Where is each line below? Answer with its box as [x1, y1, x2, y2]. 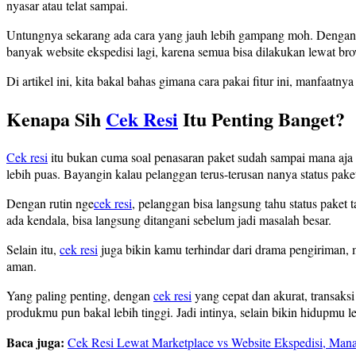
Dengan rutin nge [6, 194, 94, 211]
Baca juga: [6, 332, 68, 351]
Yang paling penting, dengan [6, 286, 153, 304]
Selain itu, [6, 240, 60, 257]
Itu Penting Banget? [178, 104, 345, 133]
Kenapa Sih [6, 104, 106, 133]
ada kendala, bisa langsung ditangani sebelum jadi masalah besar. [6, 211, 331, 228]
